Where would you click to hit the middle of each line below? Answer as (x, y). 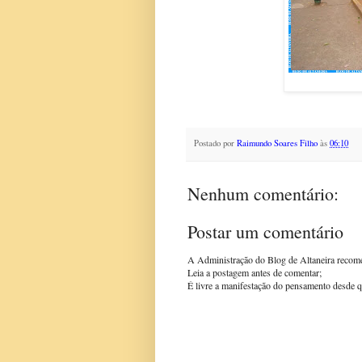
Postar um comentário (265, 231)
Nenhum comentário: (263, 193)
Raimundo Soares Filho (277, 143)
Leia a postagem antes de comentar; (255, 272)
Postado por (215, 143)
